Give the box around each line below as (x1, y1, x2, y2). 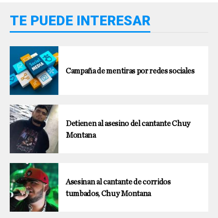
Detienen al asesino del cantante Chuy (66, 120, 191, 127)
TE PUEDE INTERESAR (10, 13, 150, 29)
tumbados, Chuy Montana (66, 190, 151, 198)
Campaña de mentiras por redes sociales (66, 67, 195, 75)
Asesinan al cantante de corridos (66, 178, 171, 186)
